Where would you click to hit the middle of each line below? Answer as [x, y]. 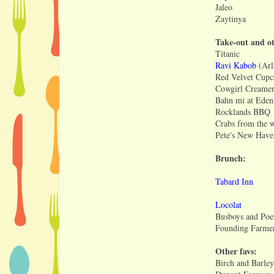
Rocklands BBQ [243, 111]
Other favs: [236, 251]
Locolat [228, 204]
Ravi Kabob [236, 65]
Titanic [229, 53]
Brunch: [231, 158]
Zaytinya [231, 18]
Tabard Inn [234, 181]
